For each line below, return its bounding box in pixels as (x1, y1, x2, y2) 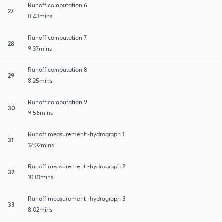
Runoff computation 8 (28, 65, 87, 73)
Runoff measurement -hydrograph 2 (28, 162, 125, 170)
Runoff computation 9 (28, 98, 87, 106)
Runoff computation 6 (28, 1, 87, 9)
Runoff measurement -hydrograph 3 (28, 194, 125, 202)
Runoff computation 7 (28, 33, 87, 41)
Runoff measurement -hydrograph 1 (28, 130, 124, 138)
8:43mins (28, 12, 52, 20)
